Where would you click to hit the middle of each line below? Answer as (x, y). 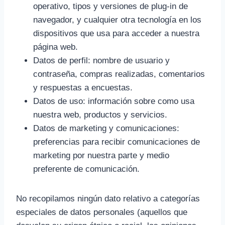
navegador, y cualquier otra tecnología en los (117, 20)
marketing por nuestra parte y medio (101, 155)
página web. (55, 47)
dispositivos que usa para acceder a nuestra (116, 33)
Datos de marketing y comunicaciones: (106, 128)
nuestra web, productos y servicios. (100, 115)
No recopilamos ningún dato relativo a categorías (108, 199)
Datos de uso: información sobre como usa (114, 101)
